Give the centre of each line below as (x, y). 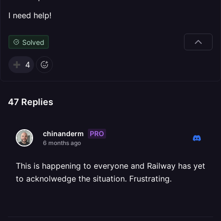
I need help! (30, 15)
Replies (36, 102)
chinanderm (63, 133)
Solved (33, 42)
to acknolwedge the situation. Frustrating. (94, 179)
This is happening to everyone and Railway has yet (110, 166)
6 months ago (62, 143)
